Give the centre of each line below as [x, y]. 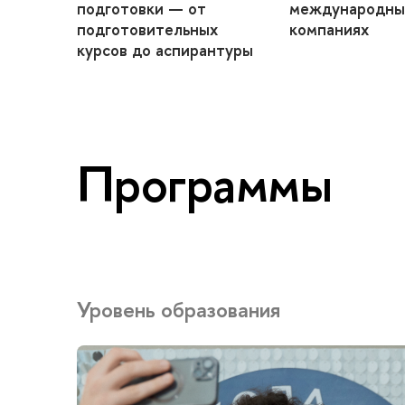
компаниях [329, 29]
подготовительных [147, 29]
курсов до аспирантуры [165, 50]
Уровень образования [179, 309]
